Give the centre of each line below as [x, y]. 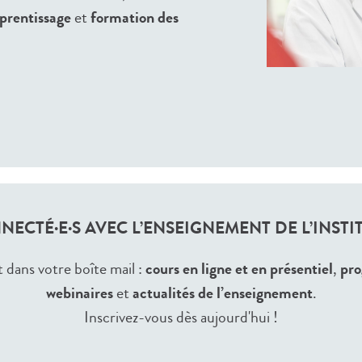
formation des [135, 17]
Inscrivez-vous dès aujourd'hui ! [181, 317]
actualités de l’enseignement [222, 293]
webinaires [79, 293]
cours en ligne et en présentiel [239, 268]
